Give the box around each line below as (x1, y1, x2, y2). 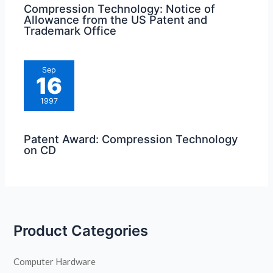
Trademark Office (24, 24, 117, 38)
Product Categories (13, 222, 149, 240)
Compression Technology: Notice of (24, 2, 216, 16)
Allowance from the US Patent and (24, 13, 208, 27)
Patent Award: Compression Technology (24, 132, 238, 146)
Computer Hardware (13, 255, 96, 267)
